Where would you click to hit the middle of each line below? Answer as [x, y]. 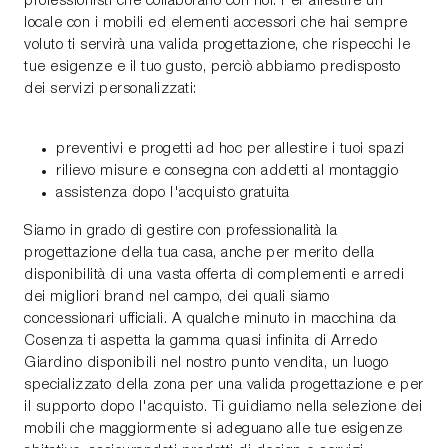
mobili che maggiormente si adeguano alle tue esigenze [213, 429]
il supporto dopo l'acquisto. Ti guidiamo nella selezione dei [223, 407]
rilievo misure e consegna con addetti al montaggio [227, 171]
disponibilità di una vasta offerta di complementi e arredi [214, 275]
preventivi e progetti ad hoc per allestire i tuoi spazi [230, 149]
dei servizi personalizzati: [110, 89]
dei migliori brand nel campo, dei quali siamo [177, 297]
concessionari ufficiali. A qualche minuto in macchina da [210, 319]
